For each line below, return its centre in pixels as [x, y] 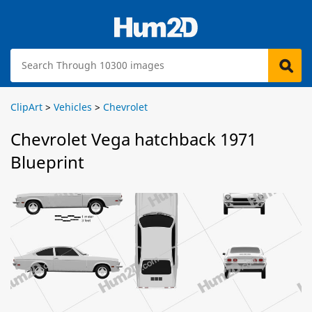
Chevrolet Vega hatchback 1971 [133, 139]
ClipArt [26, 107]
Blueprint [47, 162]
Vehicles [73, 107]
